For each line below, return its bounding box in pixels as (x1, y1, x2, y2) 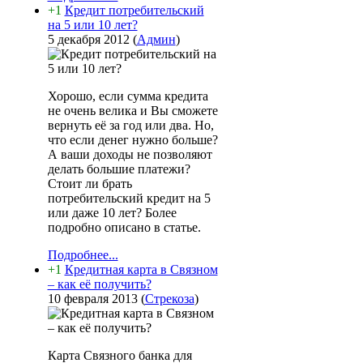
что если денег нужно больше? (47, 133, 218, 147)
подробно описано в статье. (47, 220, 201, 234)
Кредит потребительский (64, 3, 204, 17)
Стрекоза (144, 292, 194, 305)
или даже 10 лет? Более (47, 206, 177, 220)
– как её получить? (47, 277, 152, 291)
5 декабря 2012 (47, 32, 130, 46)
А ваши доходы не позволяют (47, 147, 212, 161)
